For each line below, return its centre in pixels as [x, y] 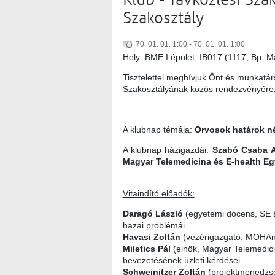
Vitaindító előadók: [158, 194]
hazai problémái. [155, 226]
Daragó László [153, 214]
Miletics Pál [148, 249]
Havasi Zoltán [151, 237]
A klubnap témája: [158, 130]
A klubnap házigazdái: [167, 150]
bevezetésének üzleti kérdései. [182, 261]
